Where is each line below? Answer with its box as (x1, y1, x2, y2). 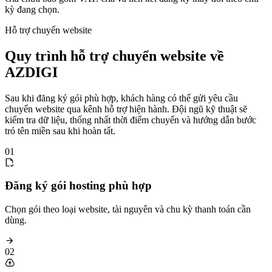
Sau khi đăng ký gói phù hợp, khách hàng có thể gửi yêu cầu (5, 92, 238, 103)
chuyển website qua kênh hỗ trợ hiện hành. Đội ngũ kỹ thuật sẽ (5, 103, 247, 114)
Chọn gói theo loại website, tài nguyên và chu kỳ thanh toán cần (5, 203, 251, 214)
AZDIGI (5, 64, 58, 80)
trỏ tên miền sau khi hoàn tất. (5, 125, 115, 136)
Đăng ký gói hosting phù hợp (5, 179, 152, 192)
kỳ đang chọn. (5, 4, 59, 15)
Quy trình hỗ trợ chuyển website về (5, 47, 224, 64)
